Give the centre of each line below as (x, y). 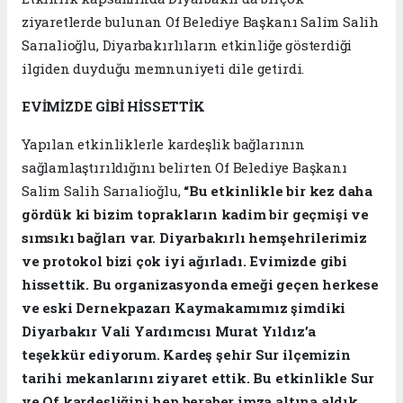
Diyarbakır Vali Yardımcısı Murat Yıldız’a (169, 331)
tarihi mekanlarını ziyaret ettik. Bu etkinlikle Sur (198, 378)
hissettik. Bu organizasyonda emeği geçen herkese (200, 285)
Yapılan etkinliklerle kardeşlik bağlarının (163, 144)
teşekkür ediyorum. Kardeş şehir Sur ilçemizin (186, 355)
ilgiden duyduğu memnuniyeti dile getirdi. (163, 69)
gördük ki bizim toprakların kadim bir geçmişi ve (195, 215)
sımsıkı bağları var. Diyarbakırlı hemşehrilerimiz (194, 238)
